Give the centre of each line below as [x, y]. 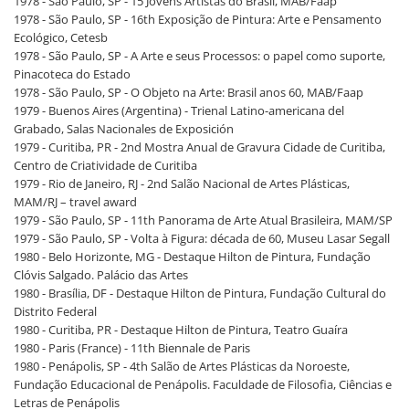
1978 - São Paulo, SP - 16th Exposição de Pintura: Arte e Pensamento [198, 20]
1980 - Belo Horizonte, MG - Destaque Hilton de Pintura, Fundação [192, 257]
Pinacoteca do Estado [72, 74]
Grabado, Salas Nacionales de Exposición [124, 129]
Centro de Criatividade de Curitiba [105, 166]
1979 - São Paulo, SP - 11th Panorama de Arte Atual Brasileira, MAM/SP [203, 220]
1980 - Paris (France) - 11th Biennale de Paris [132, 348]
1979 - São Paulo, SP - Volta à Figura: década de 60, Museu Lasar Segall [202, 239]
